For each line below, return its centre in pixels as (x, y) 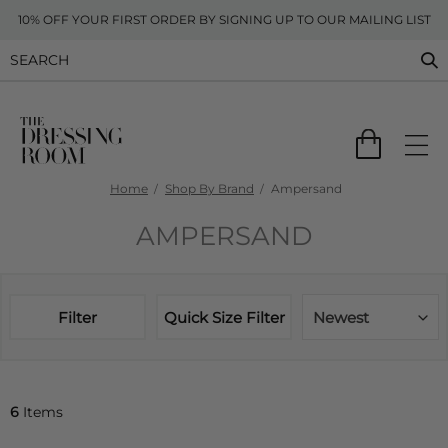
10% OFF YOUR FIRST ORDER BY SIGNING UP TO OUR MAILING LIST (224, 19)
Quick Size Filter (224, 317)
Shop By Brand (209, 188)
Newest (341, 317)
